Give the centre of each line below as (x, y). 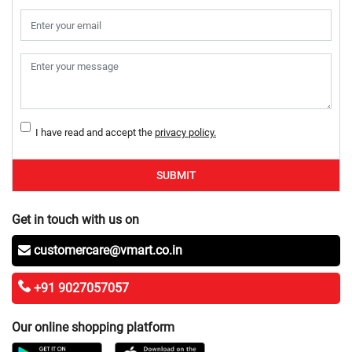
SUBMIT (176, 176)
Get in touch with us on (75, 220)
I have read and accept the (93, 133)
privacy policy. (185, 133)
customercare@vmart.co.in (108, 251)
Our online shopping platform (93, 328)
